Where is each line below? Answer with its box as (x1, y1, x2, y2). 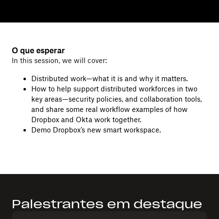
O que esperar (12, 45, 65, 55)
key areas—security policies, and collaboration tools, (31, 95, 202, 103)
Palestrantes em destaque (12, 197, 202, 212)
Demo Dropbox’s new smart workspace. (31, 126, 161, 134)
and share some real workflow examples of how (31, 105, 188, 113)
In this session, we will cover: (12, 56, 107, 65)
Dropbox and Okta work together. (31, 115, 141, 124)
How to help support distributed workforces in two (31, 85, 197, 93)
